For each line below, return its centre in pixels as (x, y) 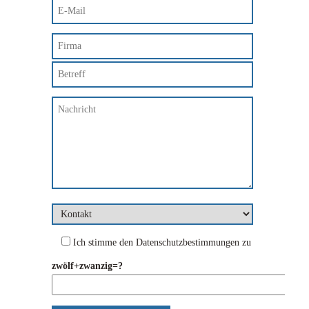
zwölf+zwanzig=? (87, 266)
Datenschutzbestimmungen (188, 242)
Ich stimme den (103, 242)
